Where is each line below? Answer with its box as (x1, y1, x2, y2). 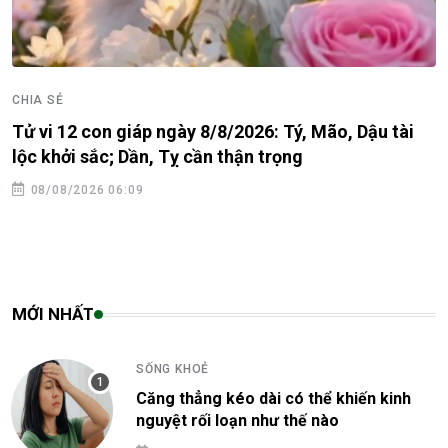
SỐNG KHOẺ (136, 362, 210, 377)
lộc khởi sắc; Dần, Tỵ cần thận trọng (12, 146, 303, 168)
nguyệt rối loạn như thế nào (136, 411, 339, 431)
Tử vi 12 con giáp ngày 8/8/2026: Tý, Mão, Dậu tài (12, 121, 414, 143)
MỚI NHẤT (12, 304, 94, 325)
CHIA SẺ (12, 93, 64, 108)
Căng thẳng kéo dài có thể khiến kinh (136, 389, 411, 409)
